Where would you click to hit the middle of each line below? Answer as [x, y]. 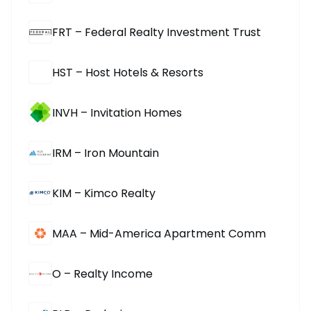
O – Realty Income [102, 274]
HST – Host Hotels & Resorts [128, 72]
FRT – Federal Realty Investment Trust [157, 32]
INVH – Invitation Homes [117, 112]
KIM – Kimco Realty [104, 193]
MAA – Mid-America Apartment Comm [159, 233]
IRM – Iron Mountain [106, 153]
